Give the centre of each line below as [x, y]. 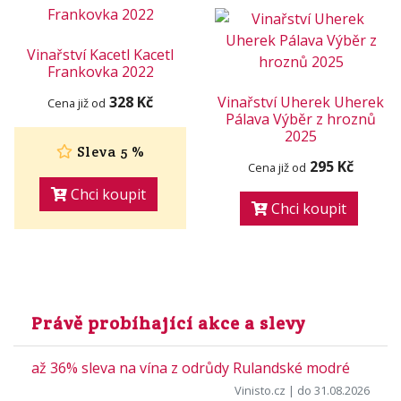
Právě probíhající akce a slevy [168, 323]
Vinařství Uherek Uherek [301, 102]
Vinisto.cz [260, 390]
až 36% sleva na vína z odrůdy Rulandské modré [191, 368]
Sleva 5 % [109, 152]
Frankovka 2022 [100, 72]
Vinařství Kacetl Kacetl [100, 55]
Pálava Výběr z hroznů [301, 119]
